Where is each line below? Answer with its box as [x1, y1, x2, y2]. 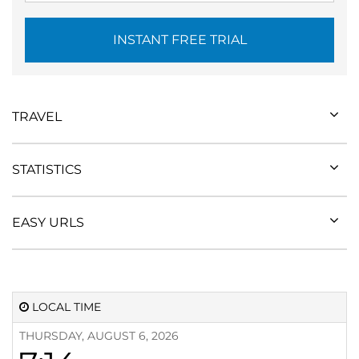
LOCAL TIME [29, 300, 101, 314]
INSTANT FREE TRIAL [112, 32, 247, 47]
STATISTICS [12, 162, 82, 177]
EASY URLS [12, 215, 84, 230]
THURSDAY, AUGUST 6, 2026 [19, 329, 179, 343]
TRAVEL [12, 109, 62, 124]
